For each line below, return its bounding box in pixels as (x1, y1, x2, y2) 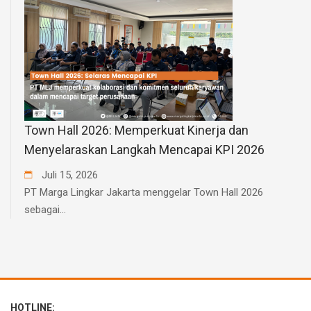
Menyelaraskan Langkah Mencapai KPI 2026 (24, 142, 264, 157)
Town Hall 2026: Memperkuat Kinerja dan (24, 122, 249, 137)
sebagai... (24, 203, 66, 216)
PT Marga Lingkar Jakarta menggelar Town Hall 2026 (24, 185, 263, 199)
